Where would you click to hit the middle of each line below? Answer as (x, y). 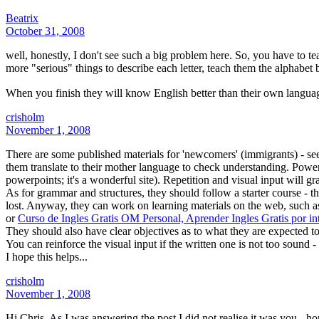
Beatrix (22, 18)
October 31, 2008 (45, 31)
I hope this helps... (47, 256)
